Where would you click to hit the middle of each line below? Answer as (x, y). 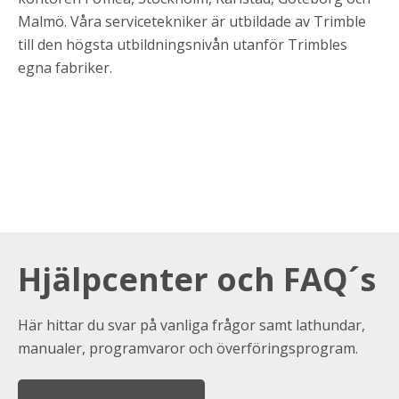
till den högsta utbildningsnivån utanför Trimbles (183, 44)
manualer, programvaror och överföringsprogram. (190, 349)
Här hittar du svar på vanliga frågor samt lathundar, (191, 326)
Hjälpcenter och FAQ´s (197, 280)
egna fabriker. (65, 67)
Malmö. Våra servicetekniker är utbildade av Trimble (192, 21)
